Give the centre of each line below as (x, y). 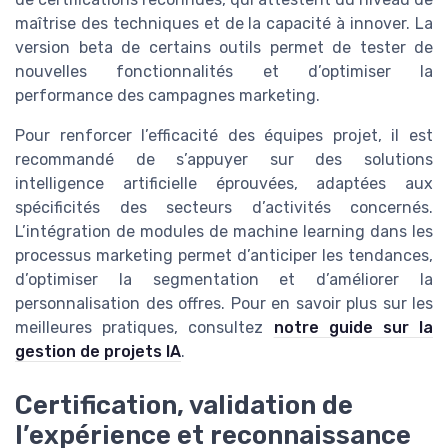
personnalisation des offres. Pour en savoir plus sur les (224, 304)
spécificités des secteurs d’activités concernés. (224, 208)
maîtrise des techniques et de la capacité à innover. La (224, 24)
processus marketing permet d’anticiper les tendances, (224, 256)
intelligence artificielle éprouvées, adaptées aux (224, 184)
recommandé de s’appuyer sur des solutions (224, 160)
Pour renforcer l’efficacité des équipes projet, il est (224, 136)
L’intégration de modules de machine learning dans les (224, 232)
